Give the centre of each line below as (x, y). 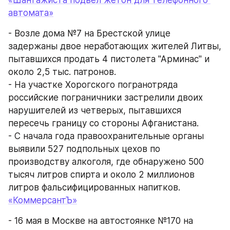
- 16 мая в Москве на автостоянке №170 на (101, 221)
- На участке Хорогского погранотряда (93, 84)
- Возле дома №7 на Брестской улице (89, 33)
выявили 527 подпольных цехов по (84, 149)
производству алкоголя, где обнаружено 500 (106, 161)
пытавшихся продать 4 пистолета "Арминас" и (109, 59)
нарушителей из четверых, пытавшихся (95, 110)
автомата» (31, 13)
